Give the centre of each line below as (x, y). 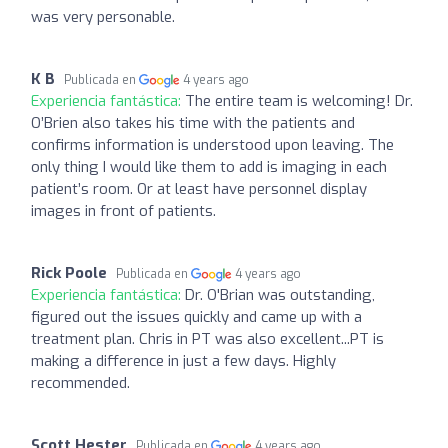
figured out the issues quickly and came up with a (196, 316)
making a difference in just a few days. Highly (183, 360)
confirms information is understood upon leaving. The (212, 144)
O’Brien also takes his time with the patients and (193, 122)
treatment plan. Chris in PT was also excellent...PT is (207, 338)
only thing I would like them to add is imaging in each (209, 166)
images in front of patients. (123, 210)
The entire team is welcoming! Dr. (299, 100)
